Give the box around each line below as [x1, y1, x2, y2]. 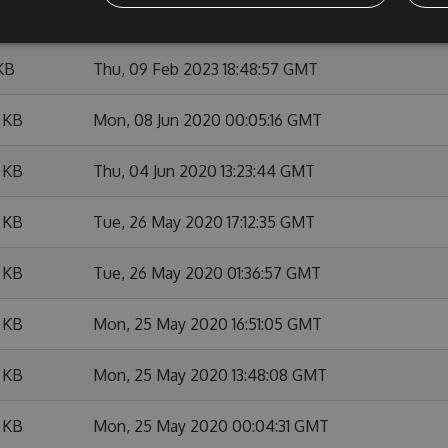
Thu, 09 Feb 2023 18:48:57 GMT [93, 59, 318, 79]
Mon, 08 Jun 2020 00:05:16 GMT [93, 110, 322, 130]
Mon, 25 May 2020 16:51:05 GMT [93, 314, 322, 334]
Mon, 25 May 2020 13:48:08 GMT [93, 365, 327, 385]
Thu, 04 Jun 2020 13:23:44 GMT [93, 161, 315, 181]
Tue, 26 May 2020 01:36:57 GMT [93, 263, 321, 283]
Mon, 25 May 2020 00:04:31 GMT [93, 416, 329, 436]
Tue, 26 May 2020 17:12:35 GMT [93, 212, 315, 232]
